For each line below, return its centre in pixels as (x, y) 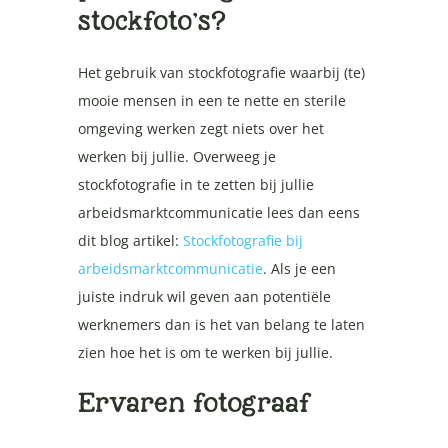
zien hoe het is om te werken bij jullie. (205, 352)
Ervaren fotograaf (194, 402)
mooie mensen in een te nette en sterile (211, 100)
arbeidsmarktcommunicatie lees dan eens (218, 212)
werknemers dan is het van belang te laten (221, 324)
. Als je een (299, 268)
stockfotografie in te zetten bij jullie (195, 184)
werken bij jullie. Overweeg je (176, 156)
